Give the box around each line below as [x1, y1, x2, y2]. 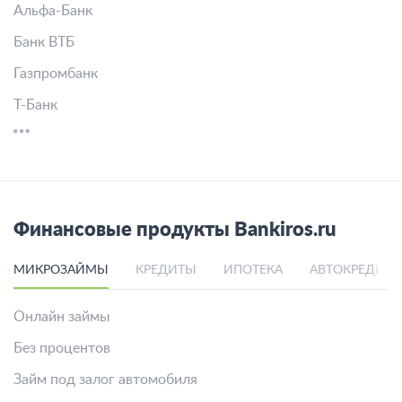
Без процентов [13, 341, 110, 355]
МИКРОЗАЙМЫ [13, 264, 109, 276]
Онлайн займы [13, 310, 110, 324]
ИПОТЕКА [223, 264, 283, 276]
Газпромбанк [13, 66, 98, 81]
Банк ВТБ [13, 35, 74, 49]
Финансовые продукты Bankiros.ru [13, 220, 336, 240]
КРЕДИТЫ [135, 264, 197, 276]
